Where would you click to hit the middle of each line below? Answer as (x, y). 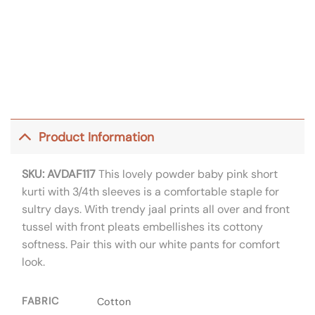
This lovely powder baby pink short (187, 174)
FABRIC (40, 301)
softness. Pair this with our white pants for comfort (151, 245)
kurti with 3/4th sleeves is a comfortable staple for (150, 192)
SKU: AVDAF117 (59, 174)
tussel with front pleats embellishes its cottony (142, 227)
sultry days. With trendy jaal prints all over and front (156, 210)
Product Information (97, 137)
